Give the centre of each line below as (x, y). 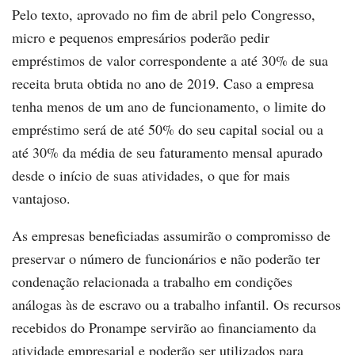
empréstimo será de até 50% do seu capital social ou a (168, 129)
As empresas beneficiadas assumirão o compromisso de (171, 235)
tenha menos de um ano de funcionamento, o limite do (169, 106)
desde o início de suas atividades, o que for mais (151, 175)
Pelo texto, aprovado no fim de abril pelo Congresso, (164, 14)
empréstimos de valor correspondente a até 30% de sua (170, 60)
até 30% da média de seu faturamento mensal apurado (167, 152)
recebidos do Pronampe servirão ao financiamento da (164, 327)
